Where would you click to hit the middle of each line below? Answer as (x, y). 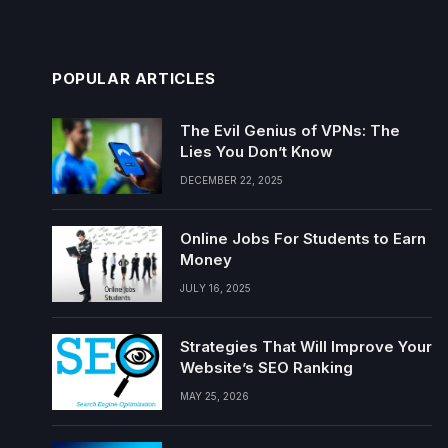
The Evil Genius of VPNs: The (290, 130)
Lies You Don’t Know (256, 151)
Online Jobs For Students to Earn (303, 238)
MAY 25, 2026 (214, 396)
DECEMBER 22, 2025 (231, 180)
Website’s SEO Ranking (266, 367)
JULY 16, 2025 (215, 288)
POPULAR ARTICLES (134, 78)
